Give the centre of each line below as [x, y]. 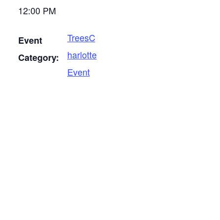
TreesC [81, 37]
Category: [38, 57]
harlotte [82, 55]
